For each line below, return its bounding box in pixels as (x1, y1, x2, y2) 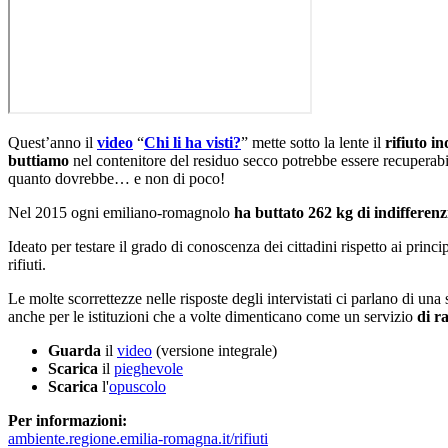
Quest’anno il (8, 133, 97, 151)
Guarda (48, 341, 105, 359)
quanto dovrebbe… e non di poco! (8, 169, 225, 187)
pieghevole (114, 359, 183, 377)
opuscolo (109, 377, 166, 395)
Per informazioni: (8, 411, 127, 429)
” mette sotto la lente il (241, 133, 385, 151)
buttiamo (8, 151, 73, 169)
